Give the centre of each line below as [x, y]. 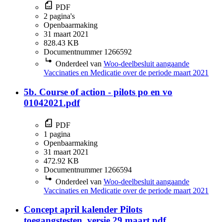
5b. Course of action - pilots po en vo [98, 92]
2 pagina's [59, 16]
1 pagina [57, 134]
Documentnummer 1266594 [88, 169]
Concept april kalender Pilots [83, 210]
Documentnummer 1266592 [88, 52]
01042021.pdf [52, 103]
